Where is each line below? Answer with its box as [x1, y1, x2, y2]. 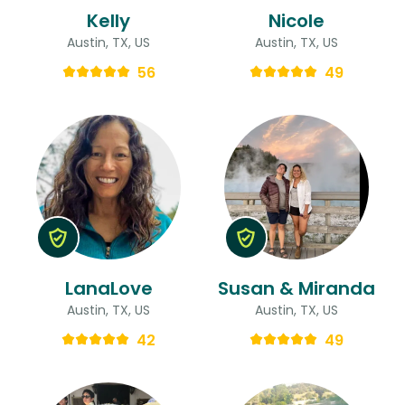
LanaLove [64, 275, 153, 301]
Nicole [268, 7, 325, 33]
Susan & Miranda [218, 275, 375, 301]
